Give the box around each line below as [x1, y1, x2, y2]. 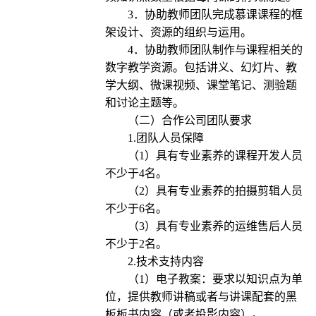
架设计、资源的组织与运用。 [104, 26, 252, 39]
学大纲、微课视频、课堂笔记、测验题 [104, 79, 297, 92]
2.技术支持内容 [127, 255, 204, 268]
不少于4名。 [104, 167, 167, 180]
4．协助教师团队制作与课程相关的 [127, 44, 303, 56]
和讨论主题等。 [104, 97, 184, 109]
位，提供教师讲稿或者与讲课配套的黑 [104, 291, 297, 303]
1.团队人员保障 [127, 132, 204, 145]
